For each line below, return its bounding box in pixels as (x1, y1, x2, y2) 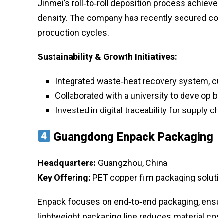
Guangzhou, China (96, 157, 167, 168)
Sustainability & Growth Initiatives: (37, 51, 177, 62)
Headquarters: (37, 157, 96, 168)
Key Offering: (37, 172, 91, 182)
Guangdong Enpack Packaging (54, 129, 214, 144)
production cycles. (37, 27, 109, 37)
